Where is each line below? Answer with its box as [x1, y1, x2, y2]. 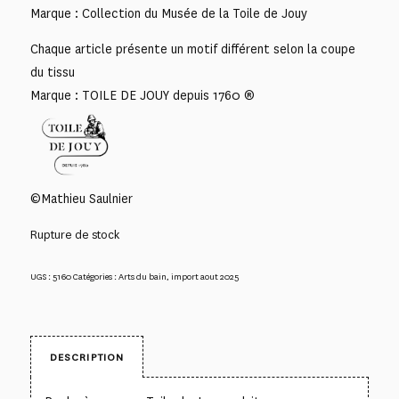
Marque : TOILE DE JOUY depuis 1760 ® [29, 86, 255, 104]
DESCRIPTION [49, 349, 125, 364]
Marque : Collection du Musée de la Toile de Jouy [29, 4, 307, 22]
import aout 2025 [170, 270, 239, 282]
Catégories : [72, 270, 118, 282]
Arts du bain [118, 270, 167, 282]
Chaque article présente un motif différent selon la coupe [29, 40, 355, 58]
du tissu [29, 63, 75, 81]
